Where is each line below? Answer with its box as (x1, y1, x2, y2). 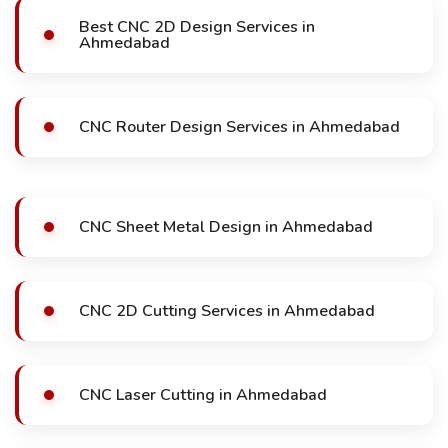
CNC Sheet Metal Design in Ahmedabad (79, 216, 373, 238)
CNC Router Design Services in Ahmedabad (79, 116, 400, 138)
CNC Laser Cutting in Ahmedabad (79, 384, 327, 406)
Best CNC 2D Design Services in (79, 16, 315, 38)
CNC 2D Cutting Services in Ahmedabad (79, 300, 375, 322)
